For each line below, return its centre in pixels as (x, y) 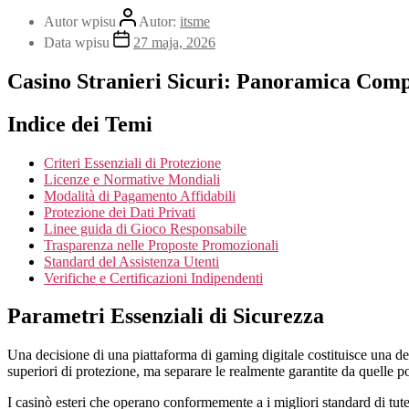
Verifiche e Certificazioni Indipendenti (153, 278)
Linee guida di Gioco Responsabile (145, 228)
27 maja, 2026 (174, 42)
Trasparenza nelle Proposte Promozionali (161, 245)
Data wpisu (79, 42)
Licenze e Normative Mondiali (132, 179)
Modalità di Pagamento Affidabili (140, 195)
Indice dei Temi (80, 124)
